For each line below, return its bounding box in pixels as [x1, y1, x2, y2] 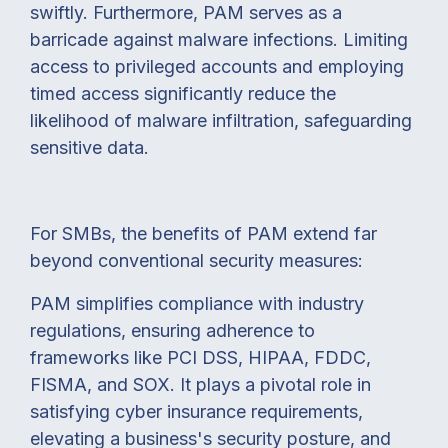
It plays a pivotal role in [180, 373, 371, 395]
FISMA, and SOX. [30, 373, 180, 395]
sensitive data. [30, 136, 149, 158]
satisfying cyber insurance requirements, [30, 400, 363, 422]
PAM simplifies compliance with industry [30, 292, 364, 314]
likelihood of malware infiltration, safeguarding [30, 109, 412, 131]
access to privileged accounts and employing [30, 55, 404, 77]
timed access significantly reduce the [30, 82, 336, 104]
